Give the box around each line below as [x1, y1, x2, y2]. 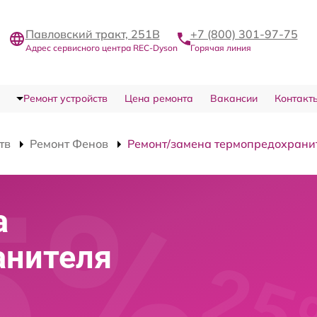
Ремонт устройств [23, 92, 108, 105]
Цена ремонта [124, 92, 193, 105]
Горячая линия [190, 42, 251, 53]
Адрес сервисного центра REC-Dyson [25, 42, 178, 53]
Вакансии [209, 92, 258, 105]
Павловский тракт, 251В [25, 26, 160, 41]
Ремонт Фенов [30, 137, 108, 151]
